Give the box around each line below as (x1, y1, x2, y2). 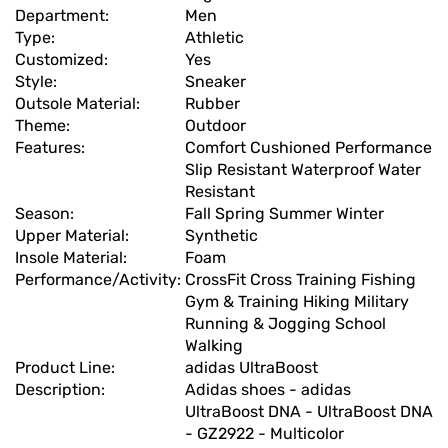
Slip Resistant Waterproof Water (185, 160, 421, 180)
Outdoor (185, 116, 246, 136)
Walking (185, 336, 243, 356)
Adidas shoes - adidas (185, 380, 351, 400)
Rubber (185, 94, 240, 114)
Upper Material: (15, 226, 133, 246)
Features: (15, 138, 89, 158)
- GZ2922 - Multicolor (185, 424, 344, 444)
